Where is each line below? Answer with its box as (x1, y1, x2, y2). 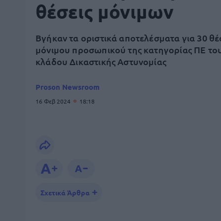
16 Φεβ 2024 (36, 97, 72, 105)
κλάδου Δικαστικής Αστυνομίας (36, 56, 167, 67)
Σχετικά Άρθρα (40, 188, 90, 197)
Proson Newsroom (36, 82, 100, 92)
